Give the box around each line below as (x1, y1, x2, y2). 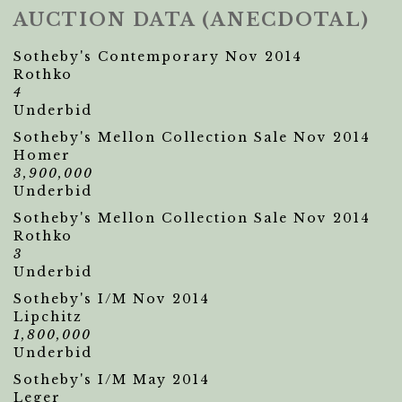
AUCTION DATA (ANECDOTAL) (13, 9, 370, 31)
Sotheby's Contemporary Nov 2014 (13, 48, 302, 65)
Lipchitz (13, 309, 83, 325)
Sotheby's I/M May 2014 (13, 371, 210, 388)
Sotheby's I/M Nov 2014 (13, 291, 210, 307)
